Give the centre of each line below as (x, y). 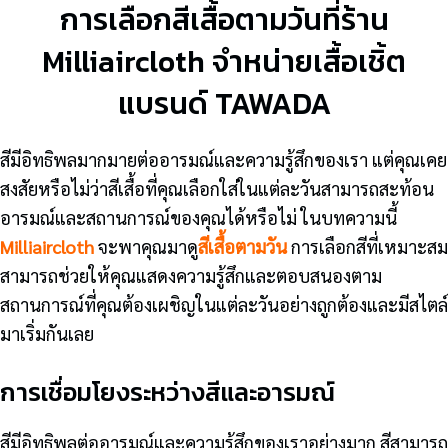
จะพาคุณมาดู (146, 246)
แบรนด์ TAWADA (224, 103)
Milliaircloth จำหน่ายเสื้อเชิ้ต (224, 61)
